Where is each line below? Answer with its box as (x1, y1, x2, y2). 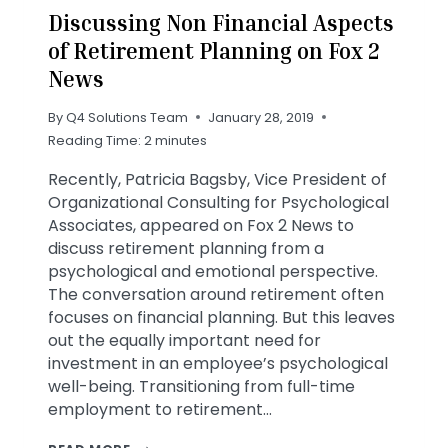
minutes (155, 131, 207, 149)
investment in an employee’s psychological (48, 351, 388, 375)
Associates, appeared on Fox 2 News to (48, 213, 354, 237)
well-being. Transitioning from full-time (48, 374, 355, 398)
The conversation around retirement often (48, 282, 384, 306)
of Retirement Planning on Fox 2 (48, 38, 380, 65)
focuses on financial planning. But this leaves (48, 305, 395, 329)
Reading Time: (48, 131, 141, 149)
